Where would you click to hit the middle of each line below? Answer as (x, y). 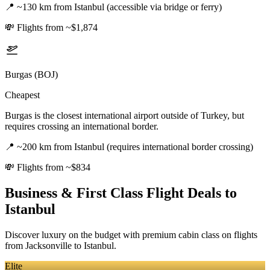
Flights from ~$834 (54, 168)
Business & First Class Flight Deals (113, 193)
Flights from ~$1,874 (57, 28)
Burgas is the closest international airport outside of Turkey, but (124, 116)
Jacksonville (49, 245)
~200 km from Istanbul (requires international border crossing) (135, 147)
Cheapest (22, 95)
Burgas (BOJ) (31, 75)
